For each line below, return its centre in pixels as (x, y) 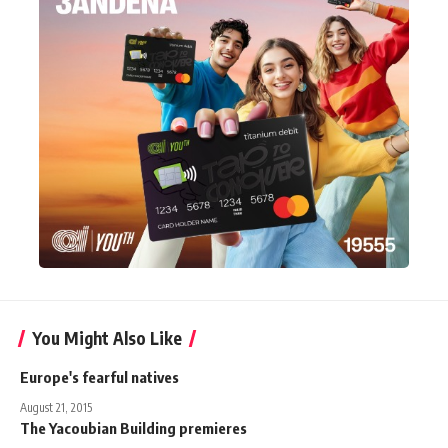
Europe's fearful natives (99, 376)
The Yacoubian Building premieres (133, 427)
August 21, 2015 (56, 407)
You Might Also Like (107, 337)
